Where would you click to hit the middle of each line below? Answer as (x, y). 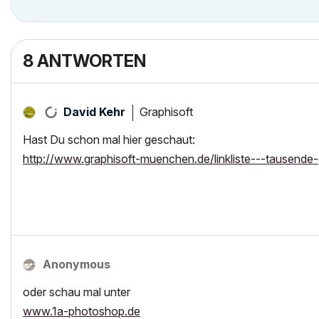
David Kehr (94, 112)
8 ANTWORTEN (84, 61)
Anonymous (77, 264)
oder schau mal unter (77, 292)
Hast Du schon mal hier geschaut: (109, 140)
